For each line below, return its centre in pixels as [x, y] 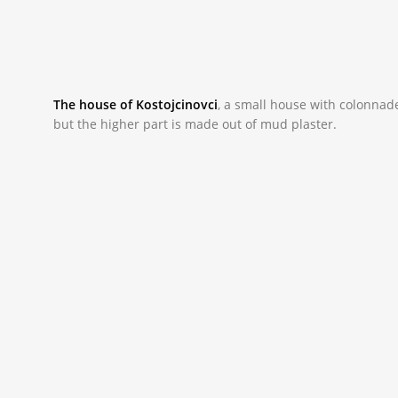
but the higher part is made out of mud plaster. [195, 124]
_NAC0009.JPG [111, 163]
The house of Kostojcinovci [136, 105]
